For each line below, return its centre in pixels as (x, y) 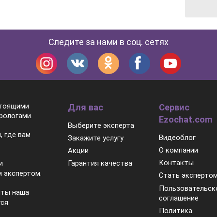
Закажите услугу (96, 138)
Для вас (86, 107)
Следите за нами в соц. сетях (108, 42)
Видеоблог (178, 137)
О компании (179, 150)
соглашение (179, 198)
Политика (176, 210)
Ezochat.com (186, 119)
